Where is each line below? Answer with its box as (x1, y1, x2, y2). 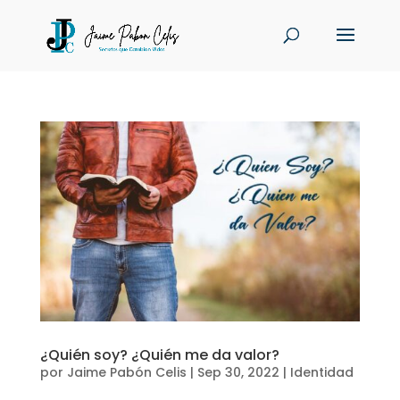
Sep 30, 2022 (196, 362, 279, 381)
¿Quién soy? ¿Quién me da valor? (39, 344, 279, 365)
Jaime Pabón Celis (66, 362, 187, 381)
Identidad (289, 362, 354, 381)
